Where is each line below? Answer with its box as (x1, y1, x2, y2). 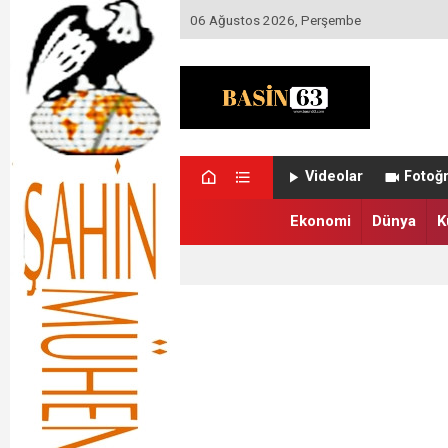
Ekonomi (289, 212, 351, 230)
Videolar (305, 168, 364, 186)
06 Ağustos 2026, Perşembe (189, 11, 361, 28)
